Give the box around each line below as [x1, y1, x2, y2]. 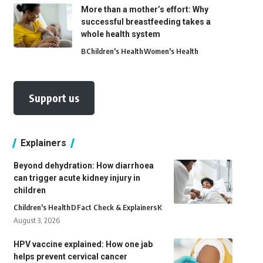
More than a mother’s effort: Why [80, 5, 208, 14]
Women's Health [143, 46, 198, 56]
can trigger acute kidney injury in [13, 173, 140, 183]
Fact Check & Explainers [76, 203, 157, 212]
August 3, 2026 [13, 215, 60, 225]
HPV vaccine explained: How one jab [13, 240, 153, 249]
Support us [28, 91, 79, 104]
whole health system [80, 29, 160, 39]
